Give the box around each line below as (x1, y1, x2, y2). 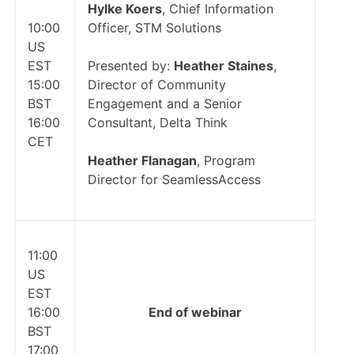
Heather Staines (173, 58, 273, 73)
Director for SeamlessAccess (87, 171, 261, 187)
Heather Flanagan (87, 153, 197, 168)
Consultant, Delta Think (87, 115, 228, 130)
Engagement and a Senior (87, 96, 242, 111)
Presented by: (87, 58, 174, 73)
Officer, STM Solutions (87, 20, 221, 36)
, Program (196, 153, 255, 168)
